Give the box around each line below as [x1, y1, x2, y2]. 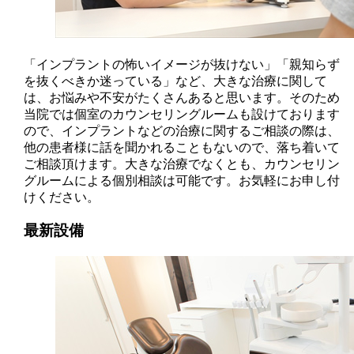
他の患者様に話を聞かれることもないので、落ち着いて [24, 140, 341, 154]
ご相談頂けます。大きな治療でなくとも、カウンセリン [24, 156, 341, 171]
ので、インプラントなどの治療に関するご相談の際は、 [24, 123, 341, 137]
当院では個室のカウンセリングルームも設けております [24, 107, 341, 121]
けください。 [24, 190, 100, 204]
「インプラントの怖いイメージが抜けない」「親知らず [24, 57, 341, 71]
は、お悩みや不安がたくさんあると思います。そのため [24, 90, 341, 104]
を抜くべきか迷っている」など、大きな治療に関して [24, 73, 328, 88]
